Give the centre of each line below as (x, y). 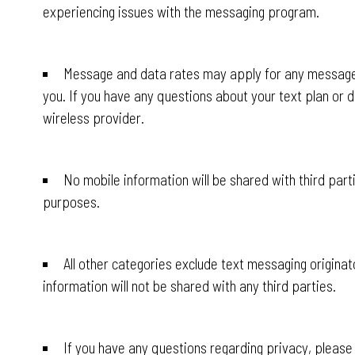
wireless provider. (93, 118)
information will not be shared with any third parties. (189, 286)
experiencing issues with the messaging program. (181, 11)
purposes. (71, 202)
